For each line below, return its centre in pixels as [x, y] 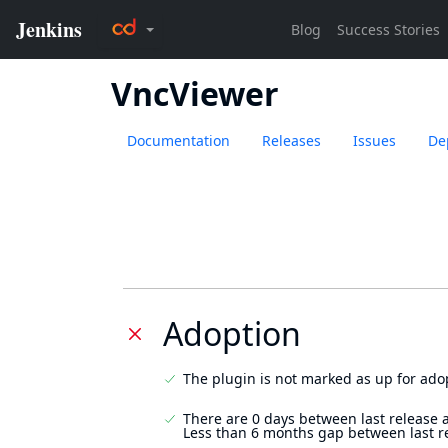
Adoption [232, 333]
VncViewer [195, 93]
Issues [374, 140]
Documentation [178, 140]
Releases [291, 140]
